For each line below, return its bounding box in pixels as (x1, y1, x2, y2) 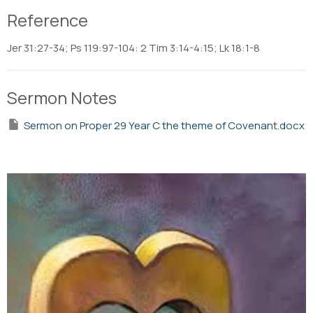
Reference (7, 8, 88, 32)
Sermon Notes (7, 86, 117, 110)
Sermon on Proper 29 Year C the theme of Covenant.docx (24, 118, 305, 133)
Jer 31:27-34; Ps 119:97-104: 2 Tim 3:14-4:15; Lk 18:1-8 (7, 41, 260, 56)
